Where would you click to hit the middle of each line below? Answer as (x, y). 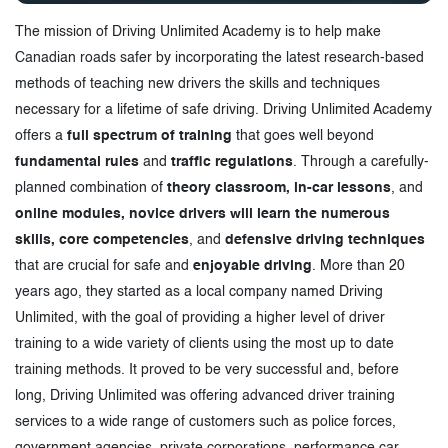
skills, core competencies (102, 239)
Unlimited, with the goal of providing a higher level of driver (200, 317)
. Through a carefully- (361, 161)
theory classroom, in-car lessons (279, 187)
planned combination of (91, 187)
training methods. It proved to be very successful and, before (207, 369)
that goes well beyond (303, 135)
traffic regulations (232, 161)
